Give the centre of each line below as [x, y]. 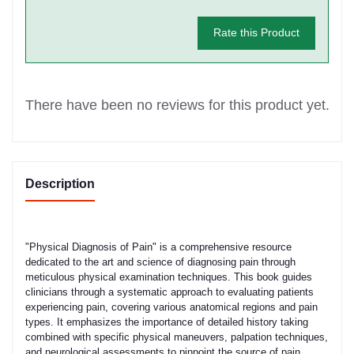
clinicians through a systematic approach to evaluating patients [169, 292]
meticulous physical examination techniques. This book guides [169, 277]
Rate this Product [256, 33]
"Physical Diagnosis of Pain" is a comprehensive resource [158, 247]
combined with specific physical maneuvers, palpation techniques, [177, 337]
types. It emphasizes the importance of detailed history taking [167, 322]
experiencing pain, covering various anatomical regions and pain [171, 307]
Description [60, 183]
